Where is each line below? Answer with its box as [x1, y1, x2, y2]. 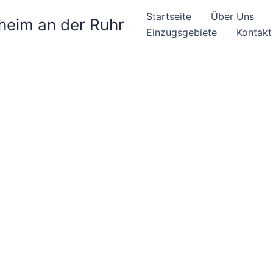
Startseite [146, 10, 191, 23]
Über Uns [211, 10, 254, 23]
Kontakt [236, 26, 272, 38]
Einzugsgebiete [146, 26, 217, 38]
